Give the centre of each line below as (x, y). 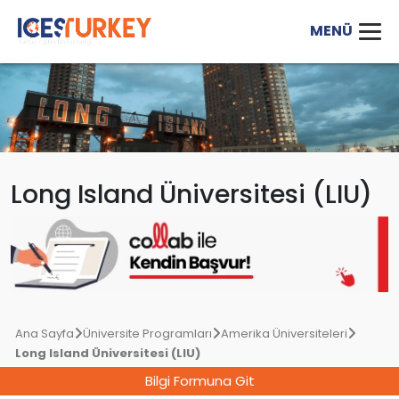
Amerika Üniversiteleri (284, 334)
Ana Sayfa (45, 334)
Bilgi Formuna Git (199, 380)
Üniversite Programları (147, 334)
